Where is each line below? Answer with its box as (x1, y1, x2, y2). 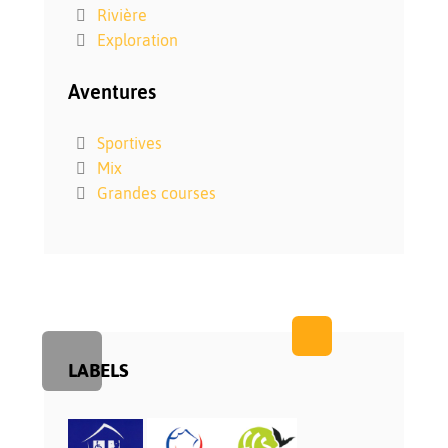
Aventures (68, 80, 156, 104)
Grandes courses (96, 184, 216, 203)
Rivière (96, 6, 147, 25)
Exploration (96, 31, 178, 50)
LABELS (68, 359, 129, 382)
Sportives (96, 134, 162, 153)
